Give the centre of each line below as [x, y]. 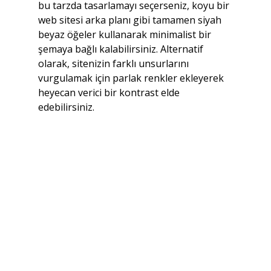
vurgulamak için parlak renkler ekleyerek [132, 78]
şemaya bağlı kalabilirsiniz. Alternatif [122, 49]
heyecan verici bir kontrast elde [110, 92]
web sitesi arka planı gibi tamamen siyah [131, 20]
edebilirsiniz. [66, 107]
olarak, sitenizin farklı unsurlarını [114, 63]
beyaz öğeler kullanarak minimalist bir [126, 34]
